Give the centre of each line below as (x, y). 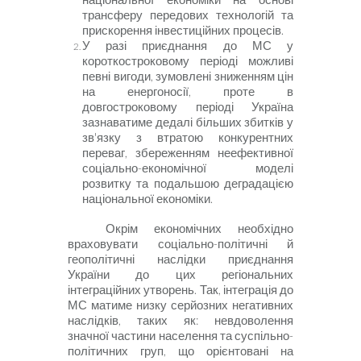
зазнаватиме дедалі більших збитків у (188, 122)
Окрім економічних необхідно (199, 228)
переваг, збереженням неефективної (188, 152)
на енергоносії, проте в (188, 91)
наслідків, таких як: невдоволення (180, 320)
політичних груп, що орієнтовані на (180, 351)
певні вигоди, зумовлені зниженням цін (188, 76)
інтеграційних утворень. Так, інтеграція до (180, 289)
